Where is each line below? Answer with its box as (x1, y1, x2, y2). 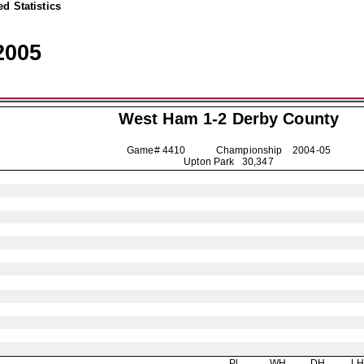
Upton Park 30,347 (184, 156, 274, 167)
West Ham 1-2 (118, 110, 232, 128)
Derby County (232, 110, 340, 128)
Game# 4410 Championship (126, 145, 293, 156)
